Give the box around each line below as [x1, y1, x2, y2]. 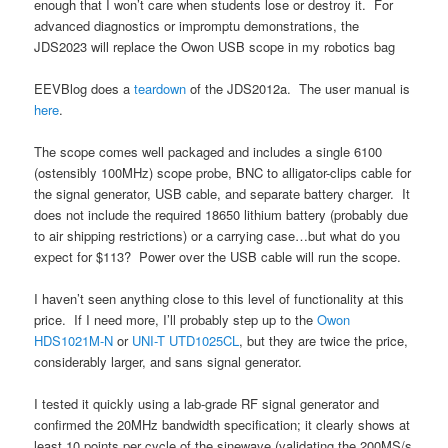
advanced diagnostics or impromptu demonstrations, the [34, 15, 360, 35]
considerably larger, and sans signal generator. [34, 352, 303, 372]
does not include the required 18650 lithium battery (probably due [34, 205, 409, 225]
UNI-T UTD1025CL [132, 331, 240, 351]
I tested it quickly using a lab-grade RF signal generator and [34, 394, 380, 414]
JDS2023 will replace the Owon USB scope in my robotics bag [34, 36, 396, 56]
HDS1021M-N [34, 331, 114, 351]
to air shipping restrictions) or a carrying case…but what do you [34, 226, 401, 246]
